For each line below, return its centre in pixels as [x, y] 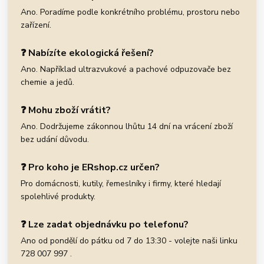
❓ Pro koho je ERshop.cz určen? [90, 168]
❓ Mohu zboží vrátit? [66, 110]
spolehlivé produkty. [58, 197]
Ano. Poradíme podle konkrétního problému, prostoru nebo [131, 12]
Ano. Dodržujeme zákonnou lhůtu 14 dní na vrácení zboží [127, 127]
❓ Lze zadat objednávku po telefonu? [105, 225]
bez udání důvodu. [55, 140]
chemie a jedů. [48, 82]
